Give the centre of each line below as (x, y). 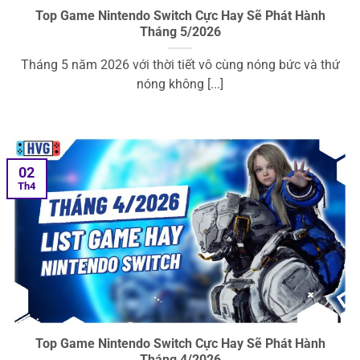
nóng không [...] (180, 85)
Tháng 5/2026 (180, 33)
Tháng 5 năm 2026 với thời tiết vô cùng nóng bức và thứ (180, 65)
